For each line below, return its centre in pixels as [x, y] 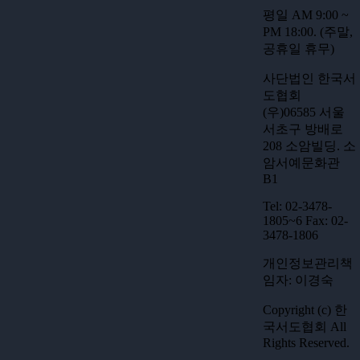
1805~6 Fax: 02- [305, 221]
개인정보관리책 [308, 263]
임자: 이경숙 [298, 280]
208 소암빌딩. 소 [309, 146]
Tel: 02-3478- [297, 206]
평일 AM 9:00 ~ [306, 15]
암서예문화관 [301, 163]
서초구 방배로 [303, 129]
